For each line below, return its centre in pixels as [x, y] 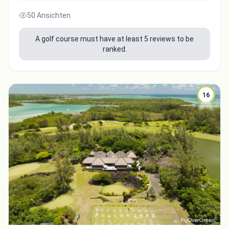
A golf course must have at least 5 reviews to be [114, 39]
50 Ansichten [49, 16]
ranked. [114, 49]
